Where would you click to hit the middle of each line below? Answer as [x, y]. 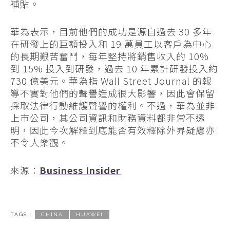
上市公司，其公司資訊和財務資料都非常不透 [108, 118]
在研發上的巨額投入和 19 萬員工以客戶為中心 [111, 44]
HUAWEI [90, 215]
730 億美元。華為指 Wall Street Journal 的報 [111, 81]
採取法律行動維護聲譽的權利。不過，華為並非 [113, 106]
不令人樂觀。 [40, 142]
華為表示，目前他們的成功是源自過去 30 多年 [111, 32]
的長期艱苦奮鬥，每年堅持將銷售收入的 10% [110, 56]
